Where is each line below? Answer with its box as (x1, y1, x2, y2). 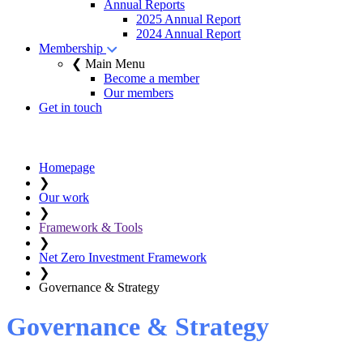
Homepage (39, 160, 95, 174)
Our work (39, 190, 89, 204)
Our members (104, 86, 173, 100)
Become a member (104, 71, 199, 85)
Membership (39, 41, 106, 55)
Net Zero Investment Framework (39, 250, 207, 264)
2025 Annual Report (136, 12, 241, 26)
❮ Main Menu (71, 57, 145, 70)
